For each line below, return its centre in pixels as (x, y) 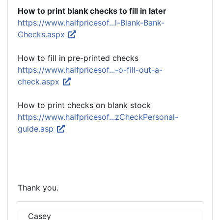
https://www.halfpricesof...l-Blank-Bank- (91, 23)
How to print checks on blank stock (84, 105)
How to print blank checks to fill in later (92, 11)
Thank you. (38, 188)
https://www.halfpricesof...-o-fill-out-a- (90, 70)
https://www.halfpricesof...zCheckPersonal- (98, 117)
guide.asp (37, 129)
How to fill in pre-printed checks (78, 58)
